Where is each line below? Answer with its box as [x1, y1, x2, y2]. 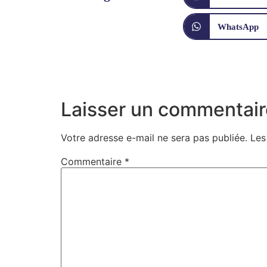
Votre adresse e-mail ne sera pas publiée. [61, 132, 247, 144]
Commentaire [61, 156, 125, 168]
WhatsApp [218, 21, 259, 32]
